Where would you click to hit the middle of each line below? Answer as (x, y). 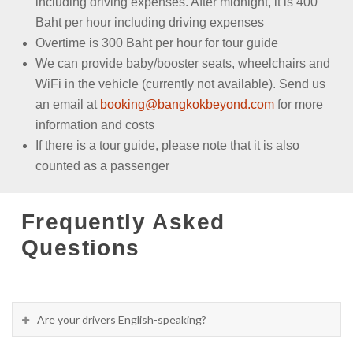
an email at (68, 104)
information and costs (95, 124)
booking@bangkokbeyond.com (187, 104)
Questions (81, 247)
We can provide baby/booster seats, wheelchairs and (183, 63)
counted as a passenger (102, 165)
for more (299, 104)
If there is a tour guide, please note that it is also (167, 145)
